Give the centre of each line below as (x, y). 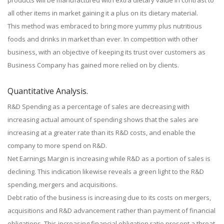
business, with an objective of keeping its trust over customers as (106, 52)
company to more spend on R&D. (57, 145)
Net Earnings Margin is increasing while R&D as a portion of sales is (109, 158)
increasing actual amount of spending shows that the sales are (103, 119)
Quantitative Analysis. (48, 91)
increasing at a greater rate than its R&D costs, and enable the (101, 132)
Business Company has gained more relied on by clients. (93, 65)
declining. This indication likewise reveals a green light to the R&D (106, 171)
